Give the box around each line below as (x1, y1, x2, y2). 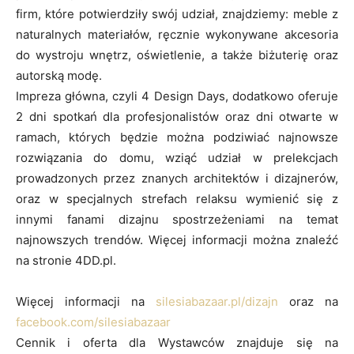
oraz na (278, 293, 338, 309)
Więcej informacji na (16, 293, 156, 309)
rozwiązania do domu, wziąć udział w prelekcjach (16, 149, 338, 165)
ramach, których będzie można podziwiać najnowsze (16, 129, 338, 145)
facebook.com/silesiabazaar (16, 314, 171, 330)
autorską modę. (16, 67, 102, 83)
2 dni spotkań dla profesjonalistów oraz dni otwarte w (16, 108, 338, 124)
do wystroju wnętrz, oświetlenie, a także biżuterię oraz (16, 47, 338, 62)
